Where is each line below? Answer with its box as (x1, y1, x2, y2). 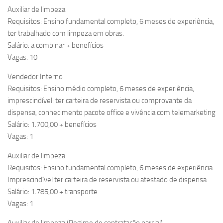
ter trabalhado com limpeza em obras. (7, 29, 124, 38)
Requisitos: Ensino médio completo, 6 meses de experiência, (7, 84, 194, 94)
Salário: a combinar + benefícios (7, 41, 104, 50)
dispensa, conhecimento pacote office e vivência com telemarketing (7, 108, 216, 117)
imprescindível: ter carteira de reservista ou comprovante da (7, 96, 192, 106)
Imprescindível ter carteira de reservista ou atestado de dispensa (7, 175, 207, 185)
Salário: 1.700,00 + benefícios (7, 120, 97, 129)
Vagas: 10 (7, 53, 37, 62)
